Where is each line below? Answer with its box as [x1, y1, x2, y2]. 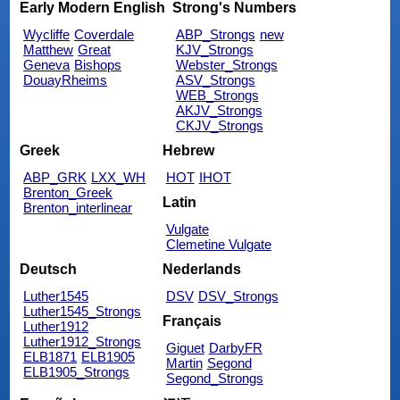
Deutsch [20, 262, 78, 278]
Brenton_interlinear [23, 199, 133, 215]
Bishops [74, 56, 122, 72]
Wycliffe [23, 26, 71, 42]
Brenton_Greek [23, 184, 113, 200]
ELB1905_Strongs [23, 364, 130, 380]
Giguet [165, 340, 204, 356]
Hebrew [162, 142, 214, 158]
